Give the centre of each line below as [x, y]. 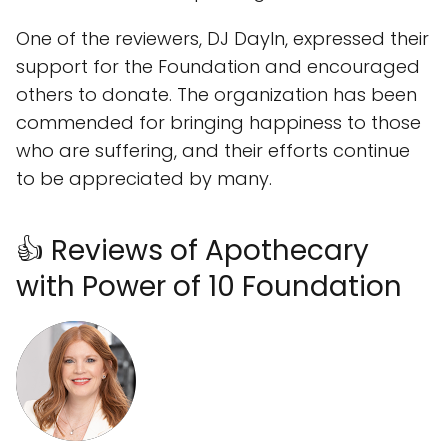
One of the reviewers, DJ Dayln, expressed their [222, 38]
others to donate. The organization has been [216, 94]
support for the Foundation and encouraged [218, 66]
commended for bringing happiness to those [218, 122]
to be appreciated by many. [144, 178]
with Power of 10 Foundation [209, 286]
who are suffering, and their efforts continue [213, 150]
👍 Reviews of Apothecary [192, 250]
